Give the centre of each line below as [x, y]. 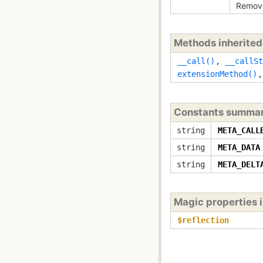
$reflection [203, 220]
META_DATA [239, 147]
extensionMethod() [217, 74]
